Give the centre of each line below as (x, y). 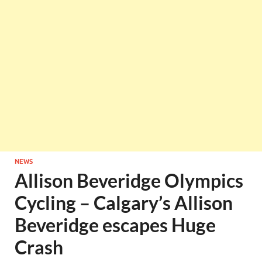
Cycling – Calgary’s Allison (124, 203)
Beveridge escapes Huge (115, 225)
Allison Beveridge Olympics (129, 180)
